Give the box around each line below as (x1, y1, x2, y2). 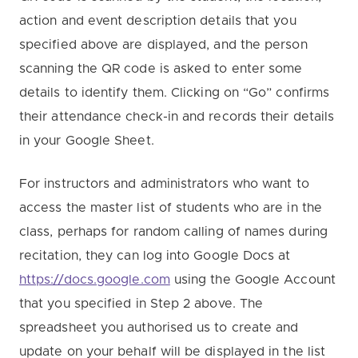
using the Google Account (169, 272, 336, 286)
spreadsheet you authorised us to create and (19, 320, 299, 334)
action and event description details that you (19, 14, 296, 27)
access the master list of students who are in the (19, 201, 322, 214)
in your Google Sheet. (19, 133, 154, 147)
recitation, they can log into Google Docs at (19, 249, 291, 262)
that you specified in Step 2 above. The (19, 296, 264, 310)
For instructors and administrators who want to (19, 177, 309, 190)
